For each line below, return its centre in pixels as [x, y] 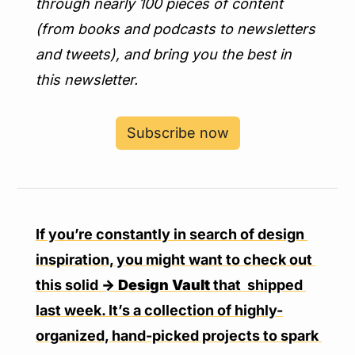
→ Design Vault [156, 285]
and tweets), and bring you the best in [164, 54]
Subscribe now [177, 133]
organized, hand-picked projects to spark [177, 336]
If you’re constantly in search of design [170, 234]
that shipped [256, 285]
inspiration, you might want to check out [174, 260]
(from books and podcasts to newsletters [176, 29]
